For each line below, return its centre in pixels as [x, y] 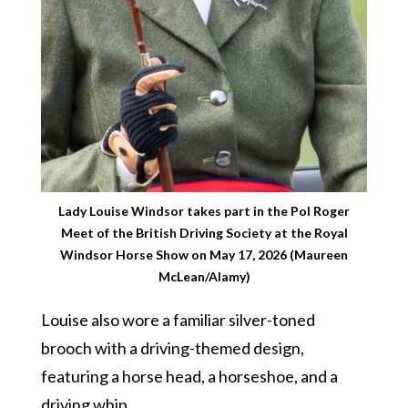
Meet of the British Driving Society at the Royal [204, 232]
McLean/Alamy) [204, 276]
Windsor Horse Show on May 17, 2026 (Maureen [204, 254]
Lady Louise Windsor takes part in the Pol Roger [204, 210]
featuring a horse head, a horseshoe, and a [189, 376]
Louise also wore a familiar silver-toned [178, 319]
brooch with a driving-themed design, [172, 347]
